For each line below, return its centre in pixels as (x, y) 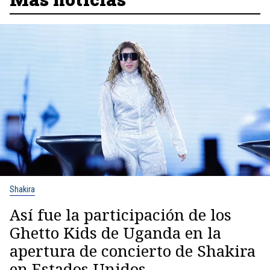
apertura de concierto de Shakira (133, 251)
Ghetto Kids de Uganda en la (115, 233)
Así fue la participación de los (121, 215)
